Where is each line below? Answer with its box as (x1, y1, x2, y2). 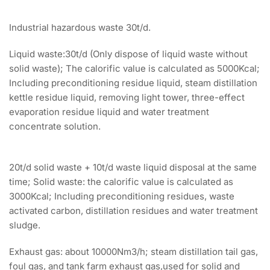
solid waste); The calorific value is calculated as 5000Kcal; (9, 63, 260, 75)
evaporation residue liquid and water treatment (9, 106, 209, 118)
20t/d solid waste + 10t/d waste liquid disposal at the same (9, 162, 257, 174)
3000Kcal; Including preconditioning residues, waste (9, 190, 234, 202)
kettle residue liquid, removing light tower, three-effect (9, 92, 245, 104)
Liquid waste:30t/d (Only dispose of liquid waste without (9, 48, 248, 60)
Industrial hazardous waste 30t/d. (9, 22, 151, 34)
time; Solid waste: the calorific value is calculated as (9, 176, 233, 188)
